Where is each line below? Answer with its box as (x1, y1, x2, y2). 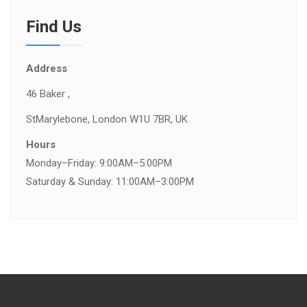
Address (26, 62, 67, 75)
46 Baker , (26, 88, 70, 101)
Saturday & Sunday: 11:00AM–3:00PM (26, 175, 194, 188)
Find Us (26, 17, 82, 37)
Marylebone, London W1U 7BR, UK (36, 113, 188, 126)
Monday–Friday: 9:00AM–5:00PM (26, 157, 172, 170)
